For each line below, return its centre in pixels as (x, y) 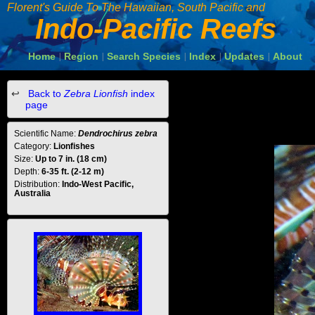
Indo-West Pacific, (98, 184)
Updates (244, 56)
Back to (45, 94)
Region (81, 56)
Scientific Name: (46, 134)
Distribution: (38, 184)
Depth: (28, 172)
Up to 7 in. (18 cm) (71, 159)
